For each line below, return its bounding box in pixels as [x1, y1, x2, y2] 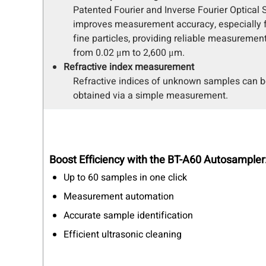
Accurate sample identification [64, 208, 195, 223]
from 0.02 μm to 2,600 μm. [73, 45, 185, 60]
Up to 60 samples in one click [64, 170, 189, 185]
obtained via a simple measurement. [73, 88, 228, 103]
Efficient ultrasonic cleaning [64, 227, 184, 242]
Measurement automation [64, 189, 174, 204]
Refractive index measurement [64, 59, 194, 74]
